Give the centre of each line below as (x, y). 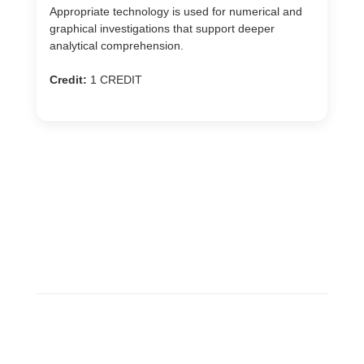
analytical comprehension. (117, 45)
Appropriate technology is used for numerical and (176, 11)
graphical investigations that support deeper (162, 28)
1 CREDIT (115, 80)
